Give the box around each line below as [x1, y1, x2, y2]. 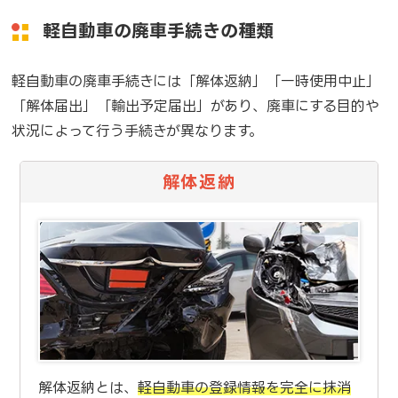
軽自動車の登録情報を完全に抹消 [137, 379, 351, 396]
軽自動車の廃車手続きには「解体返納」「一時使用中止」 [12, 73, 381, 90]
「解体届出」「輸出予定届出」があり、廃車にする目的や [12, 98, 380, 115]
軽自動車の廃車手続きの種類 [43, 20, 275, 41]
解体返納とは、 [37, 379, 138, 396]
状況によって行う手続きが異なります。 [12, 123, 264, 139]
